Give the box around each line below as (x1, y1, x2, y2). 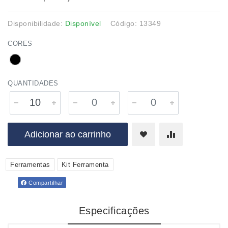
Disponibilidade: (8, 19, 65, 27)
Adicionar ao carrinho (24, 129, 111, 139)
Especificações (78, 205, 150, 216)
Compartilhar (26, 180, 63, 186)
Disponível (65, 19, 101, 27)
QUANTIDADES (8, 79, 59, 87)
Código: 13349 (110, 19, 161, 27)
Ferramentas (10, 161, 50, 168)
